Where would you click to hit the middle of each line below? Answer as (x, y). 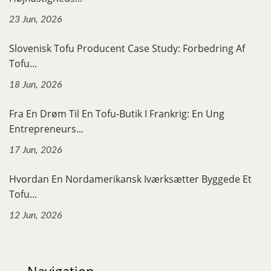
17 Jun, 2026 (36, 150)
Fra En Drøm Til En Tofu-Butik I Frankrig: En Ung (117, 113)
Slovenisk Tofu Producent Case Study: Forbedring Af (127, 48)
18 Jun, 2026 (36, 84)
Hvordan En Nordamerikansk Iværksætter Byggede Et (130, 179)
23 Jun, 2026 (36, 19)
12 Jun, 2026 (36, 215)
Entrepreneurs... (46, 129)
